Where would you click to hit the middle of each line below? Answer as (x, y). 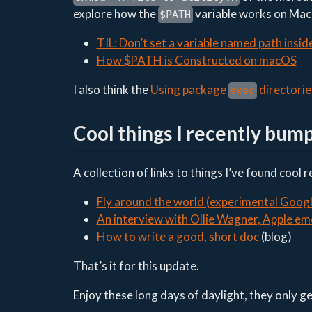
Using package (189, 90)
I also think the (111, 90)
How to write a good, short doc (178, 236)
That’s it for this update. (136, 265)
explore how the (115, 14)
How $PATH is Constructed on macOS (196, 61)
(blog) (275, 236)
